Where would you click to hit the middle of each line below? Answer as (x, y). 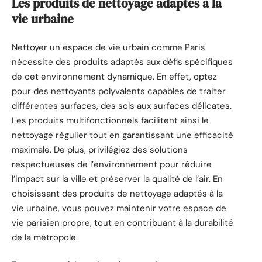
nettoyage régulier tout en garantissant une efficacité (123, 135)
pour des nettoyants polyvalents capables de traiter (119, 91)
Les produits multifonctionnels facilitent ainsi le (110, 120)
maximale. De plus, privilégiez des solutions (100, 149)
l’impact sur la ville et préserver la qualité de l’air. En (117, 179)
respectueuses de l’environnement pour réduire (112, 164)
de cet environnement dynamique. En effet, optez (114, 76)
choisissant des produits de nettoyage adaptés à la (117, 193)
